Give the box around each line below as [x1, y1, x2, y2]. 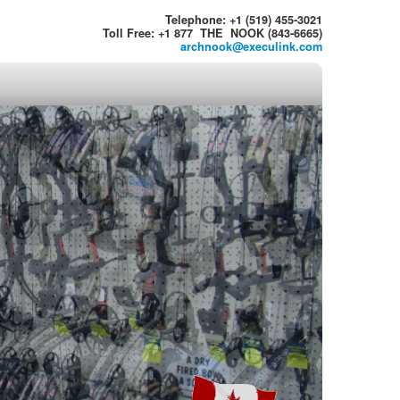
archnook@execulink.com [180, 38, 322, 54]
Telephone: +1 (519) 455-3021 [165, 12, 322, 28]
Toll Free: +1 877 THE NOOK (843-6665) [103, 25, 322, 41]
